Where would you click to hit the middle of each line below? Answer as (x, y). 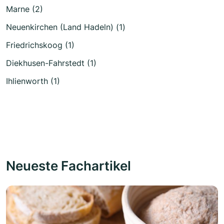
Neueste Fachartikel (68, 165)
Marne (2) (24, 9)
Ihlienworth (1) (33, 81)
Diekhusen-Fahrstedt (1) (51, 63)
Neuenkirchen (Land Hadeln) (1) (66, 27)
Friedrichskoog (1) (40, 45)
